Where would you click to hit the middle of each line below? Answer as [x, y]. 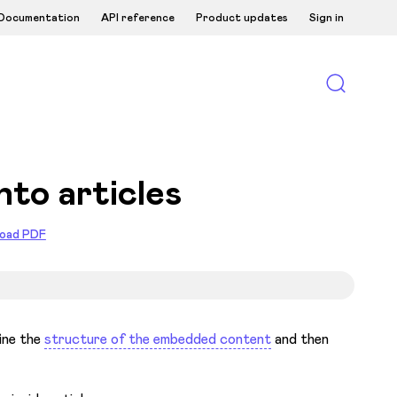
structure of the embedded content [158, 339]
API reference [138, 17]
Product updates [242, 17]
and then [300, 339]
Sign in [327, 17]
